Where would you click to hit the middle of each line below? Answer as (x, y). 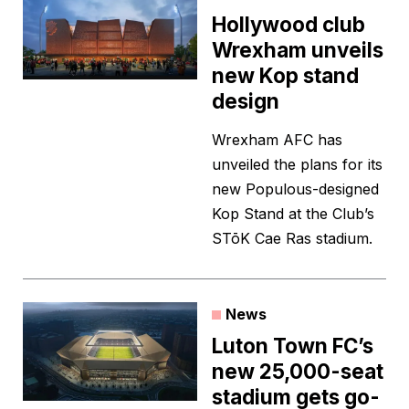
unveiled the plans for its (297, 165)
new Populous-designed (295, 189)
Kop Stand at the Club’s (293, 214)
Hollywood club (288, 25)
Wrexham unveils (298, 50)
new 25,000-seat (298, 372)
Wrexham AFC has (277, 140)
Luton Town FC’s (293, 346)
